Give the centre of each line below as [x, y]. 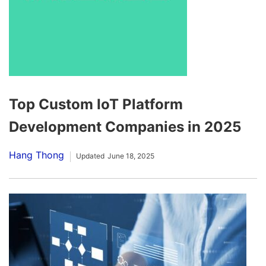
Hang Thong [37, 155]
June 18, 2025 [131, 156]
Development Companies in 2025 [125, 127]
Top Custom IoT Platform [96, 104]
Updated [90, 156]
